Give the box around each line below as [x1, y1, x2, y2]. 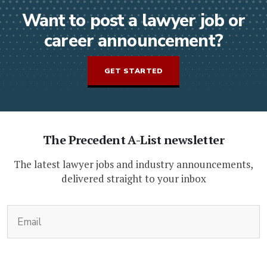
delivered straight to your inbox [61, 172, 206, 186]
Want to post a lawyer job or [21, 9, 246, 33]
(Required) [156, 204, 204, 218]
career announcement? [44, 29, 223, 53]
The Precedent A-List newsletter [43, 132, 224, 148]
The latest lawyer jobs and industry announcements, [14, 157, 253, 172]
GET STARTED [104, 66, 163, 76]
